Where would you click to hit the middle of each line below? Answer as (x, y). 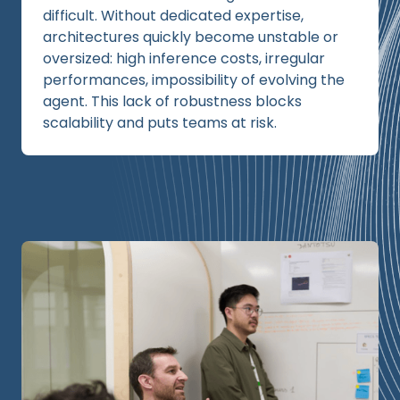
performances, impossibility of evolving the (194, 80)
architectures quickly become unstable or (191, 37)
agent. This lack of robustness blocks (172, 101)
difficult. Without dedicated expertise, (173, 16)
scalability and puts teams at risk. (160, 123)
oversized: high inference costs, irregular (184, 58)
